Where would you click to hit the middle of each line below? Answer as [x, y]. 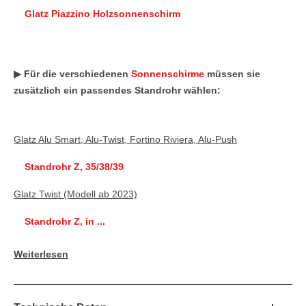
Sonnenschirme [168, 73]
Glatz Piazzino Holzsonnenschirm [102, 13]
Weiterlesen [41, 254]
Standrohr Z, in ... [65, 221]
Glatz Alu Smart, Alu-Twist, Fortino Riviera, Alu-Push [125, 139]
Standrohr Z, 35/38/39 [74, 166]
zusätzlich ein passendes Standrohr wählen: [117, 90]
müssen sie [232, 73]
